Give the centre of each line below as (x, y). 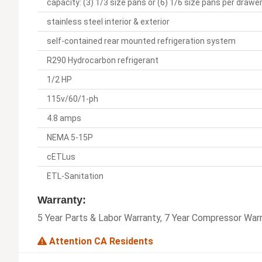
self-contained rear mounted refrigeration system (141, 41)
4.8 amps (64, 118)
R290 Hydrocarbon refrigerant (103, 60)
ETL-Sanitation (75, 176)
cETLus (61, 156)
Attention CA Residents (100, 241)
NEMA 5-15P (70, 137)
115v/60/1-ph (73, 99)
